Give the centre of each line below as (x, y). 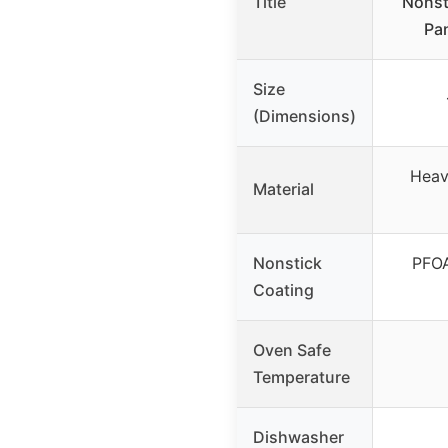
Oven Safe (292, 350)
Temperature (301, 377)
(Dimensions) (304, 116)
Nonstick (287, 263)
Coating (283, 290)
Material (283, 189)
